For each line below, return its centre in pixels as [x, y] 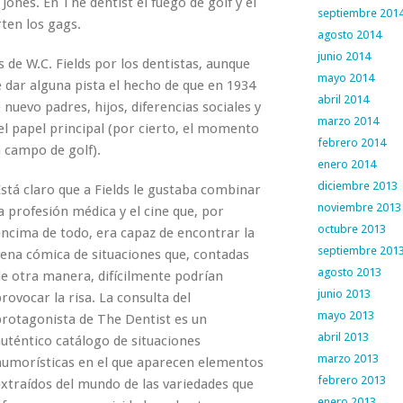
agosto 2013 [349, 272]
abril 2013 [343, 337]
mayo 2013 [345, 315]
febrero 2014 [351, 143]
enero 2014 [346, 164]
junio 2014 [344, 56]
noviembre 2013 [359, 207]
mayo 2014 [345, 78]
